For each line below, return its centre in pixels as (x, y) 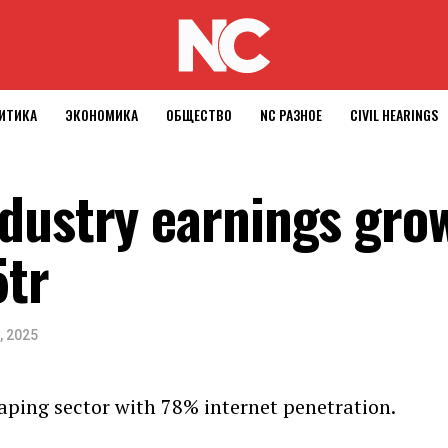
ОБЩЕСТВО (199, 114)
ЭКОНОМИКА (101, 114)
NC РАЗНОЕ (291, 114)
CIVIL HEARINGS (394, 114)
